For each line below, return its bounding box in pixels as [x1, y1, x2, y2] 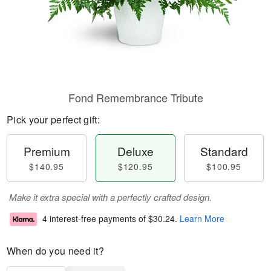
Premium [23, 143, 70, 159]
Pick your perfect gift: [7, 113, 100, 126]
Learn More [180, 212, 224, 225]
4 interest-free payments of [42, 212, 148, 225]
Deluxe [117, 143, 154, 159]
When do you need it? [7, 244, 104, 258]
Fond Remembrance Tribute [68, 90, 203, 105]
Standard [200, 143, 248, 159]
